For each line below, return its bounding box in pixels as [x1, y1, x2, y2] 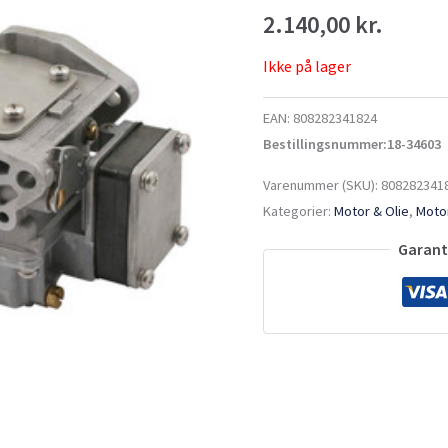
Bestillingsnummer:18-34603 [263, 135, 442, 154]
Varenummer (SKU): [263, 175, 382, 194]
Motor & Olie [334, 201, 410, 220]
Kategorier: [263, 201, 335, 220]
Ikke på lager [263, 55, 352, 76]
